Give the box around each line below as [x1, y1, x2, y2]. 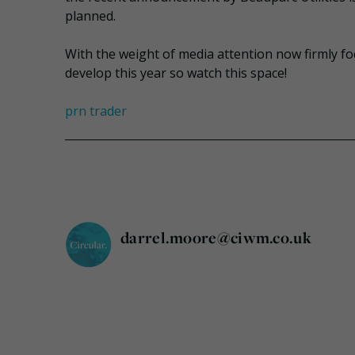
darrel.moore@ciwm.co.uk [120, 227, 311, 249]
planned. [65, 7, 116, 25]
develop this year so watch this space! [65, 64, 287, 82]
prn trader [65, 102, 127, 120]
